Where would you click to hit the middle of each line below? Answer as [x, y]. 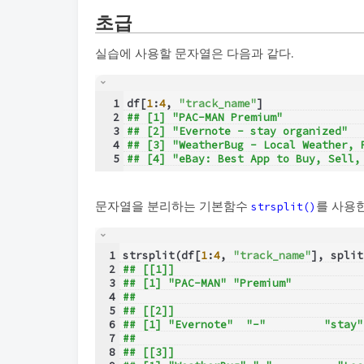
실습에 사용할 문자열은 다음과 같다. [194, 53]
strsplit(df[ [161, 256]
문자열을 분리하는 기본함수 [173, 206]
